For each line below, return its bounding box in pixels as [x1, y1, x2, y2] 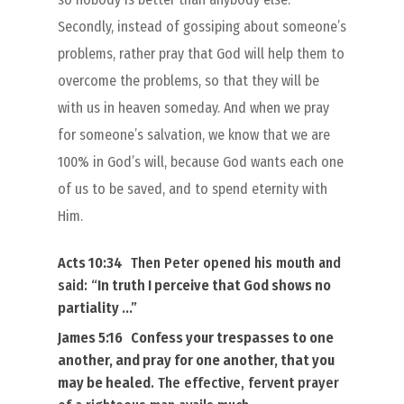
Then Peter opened [131, 253, 254, 271]
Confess [131, 328, 186, 346]
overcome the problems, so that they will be [58, 71, 319, 89]
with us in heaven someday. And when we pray [58, 98, 329, 116]
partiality [58, 298, 119, 317]
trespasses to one [214, 328, 334, 346]
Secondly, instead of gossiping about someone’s [58, 17, 346, 35]
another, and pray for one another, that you [58, 351, 335, 369]
